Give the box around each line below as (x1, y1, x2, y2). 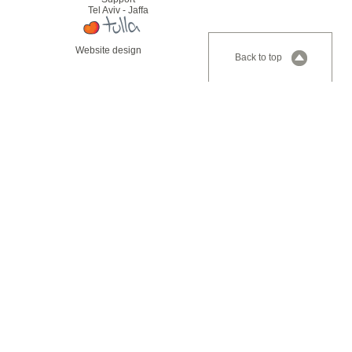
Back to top (235, 52, 282, 63)
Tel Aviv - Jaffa (87, 5, 148, 16)
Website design (75, 45, 141, 56)
